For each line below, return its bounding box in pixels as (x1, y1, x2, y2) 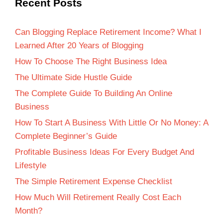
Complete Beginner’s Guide (15, 131, 117, 141)
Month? (15, 206, 42, 216)
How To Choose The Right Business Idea (15, 57, 167, 67)
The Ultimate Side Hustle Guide (15, 73, 132, 83)
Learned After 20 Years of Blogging (15, 41, 143, 51)
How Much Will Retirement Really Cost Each (15, 193, 181, 203)
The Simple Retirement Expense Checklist (15, 177, 172, 187)
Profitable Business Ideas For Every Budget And (15, 147, 194, 157)
